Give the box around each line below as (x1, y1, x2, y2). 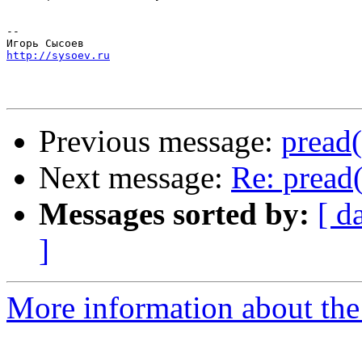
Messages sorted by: (39, 196, 309, 232)
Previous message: (39, 124, 281, 159)
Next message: (39, 160, 231, 196)
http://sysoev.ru (6, 49, 110, 62)
